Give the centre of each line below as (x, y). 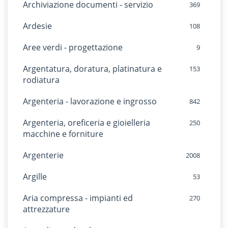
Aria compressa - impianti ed (78, 198)
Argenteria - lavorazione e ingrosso (90, 101)
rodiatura (41, 80)
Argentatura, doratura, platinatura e (92, 69)
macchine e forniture (63, 134)
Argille (35, 177)
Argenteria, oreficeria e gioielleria (87, 123)
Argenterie (43, 155)
